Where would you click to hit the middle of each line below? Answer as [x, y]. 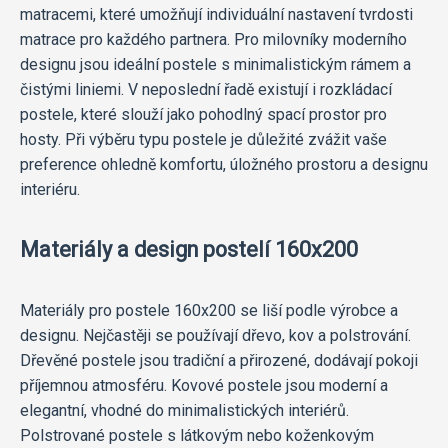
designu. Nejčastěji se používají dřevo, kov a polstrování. [215, 335]
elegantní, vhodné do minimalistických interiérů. [184, 410]
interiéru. [50, 189]
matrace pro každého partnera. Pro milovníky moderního [213, 39]
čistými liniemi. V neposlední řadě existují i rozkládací [206, 89]
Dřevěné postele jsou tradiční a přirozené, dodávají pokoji [219, 360]
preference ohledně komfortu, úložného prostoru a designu [224, 164]
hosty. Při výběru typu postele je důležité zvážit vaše [203, 139]
